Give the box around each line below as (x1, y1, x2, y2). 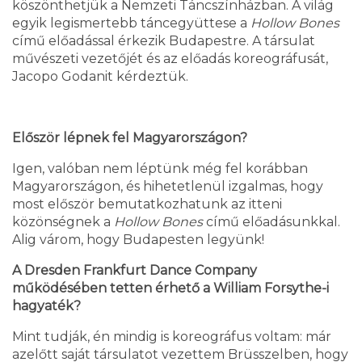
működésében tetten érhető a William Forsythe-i (12, 280, 329, 297)
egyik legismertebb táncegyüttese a (12, 15, 250, 32)
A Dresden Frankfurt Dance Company (12, 263, 257, 279)
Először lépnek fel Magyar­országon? (12, 130, 247, 146)
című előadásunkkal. (203, 214, 340, 230)
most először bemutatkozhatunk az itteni (12, 196, 282, 213)
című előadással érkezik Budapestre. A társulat (12, 33, 315, 49)
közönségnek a (12, 214, 114, 230)
